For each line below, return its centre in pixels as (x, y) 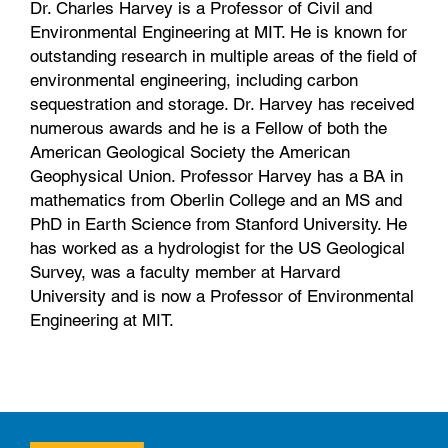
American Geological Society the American (190, 151)
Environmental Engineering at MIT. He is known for (218, 31)
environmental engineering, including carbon (194, 79)
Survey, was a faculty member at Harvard (185, 271)
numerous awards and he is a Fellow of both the (208, 127)
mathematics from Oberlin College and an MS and (216, 199)
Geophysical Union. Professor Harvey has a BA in (216, 175)
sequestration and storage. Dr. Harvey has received (222, 103)
